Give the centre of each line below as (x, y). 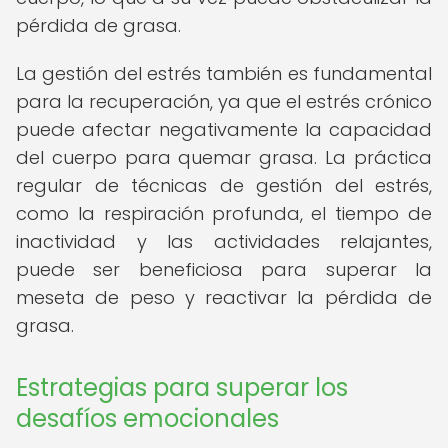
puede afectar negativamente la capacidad (224, 129)
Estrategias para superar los (182, 387)
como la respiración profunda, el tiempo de (224, 213)
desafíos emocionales (147, 418)
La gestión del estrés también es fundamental (224, 73)
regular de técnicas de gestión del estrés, (224, 185)
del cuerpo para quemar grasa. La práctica (224, 157)
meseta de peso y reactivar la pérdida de (224, 297)
